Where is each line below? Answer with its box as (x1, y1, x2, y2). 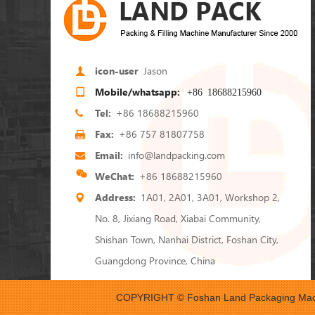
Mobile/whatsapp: (95, 85, 180, 98)
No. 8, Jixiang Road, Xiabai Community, (95, 212, 261, 225)
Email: (95, 148, 123, 162)
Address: (95, 191, 136, 204)
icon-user (95, 64, 139, 77)
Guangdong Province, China (95, 254, 215, 267)
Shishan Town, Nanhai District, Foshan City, (95, 233, 278, 246)
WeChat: (95, 169, 134, 183)
